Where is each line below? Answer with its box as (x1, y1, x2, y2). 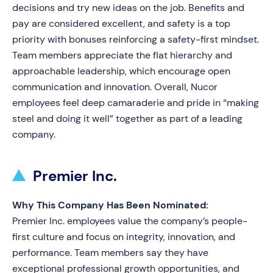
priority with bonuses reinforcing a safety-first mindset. (12, 33, 259, 46)
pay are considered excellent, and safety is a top (12, 17, 230, 30)
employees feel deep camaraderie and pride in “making (12, 96, 259, 109)
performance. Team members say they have (12, 246, 208, 259)
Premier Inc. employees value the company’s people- (12, 214, 247, 227)
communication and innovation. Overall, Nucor (12, 80, 218, 93)
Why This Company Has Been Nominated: (12, 199, 208, 211)
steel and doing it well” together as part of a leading (12, 112, 243, 125)
